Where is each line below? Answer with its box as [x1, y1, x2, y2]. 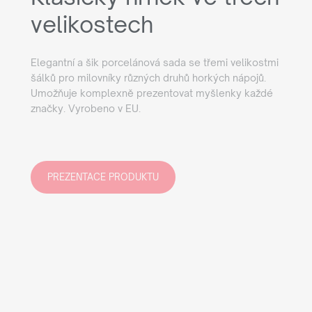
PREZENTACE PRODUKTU [47, 171, 159, 183]
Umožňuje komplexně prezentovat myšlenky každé [31, 87, 273, 100]
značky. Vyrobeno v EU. [31, 102, 141, 115]
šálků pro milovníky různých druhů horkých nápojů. [31, 72, 266, 84]
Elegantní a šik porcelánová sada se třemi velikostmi [31, 56, 279, 69]
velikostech [31, 10, 153, 39]
